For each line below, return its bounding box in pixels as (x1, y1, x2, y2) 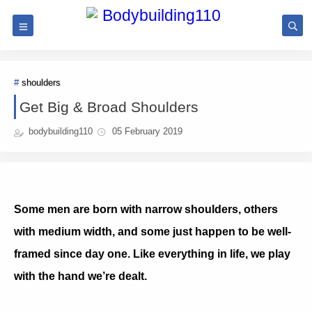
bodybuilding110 (29, 126, 93, 137)
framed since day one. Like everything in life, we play (14, 247, 290, 260)
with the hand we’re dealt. (14, 270, 147, 282)
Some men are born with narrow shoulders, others (14, 203, 278, 215)
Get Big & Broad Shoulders (19, 99, 198, 115)
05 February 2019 (112, 126, 182, 137)
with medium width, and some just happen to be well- (14, 225, 291, 237)
